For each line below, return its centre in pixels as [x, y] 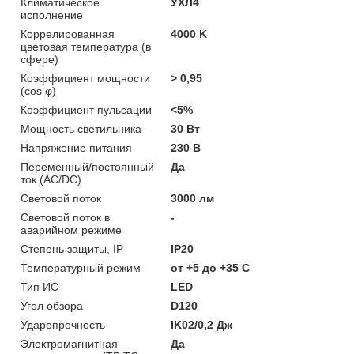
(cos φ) [38, 90]
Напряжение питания [76, 147]
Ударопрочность [63, 324]
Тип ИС [40, 286]
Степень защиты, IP [72, 249]
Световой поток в [65, 217]
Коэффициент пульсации [86, 109]
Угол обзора [52, 305]
